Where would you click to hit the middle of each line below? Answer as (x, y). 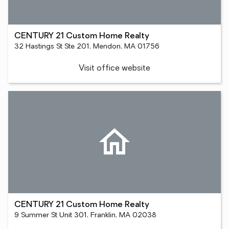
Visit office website (114, 68)
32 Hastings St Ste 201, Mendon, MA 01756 (87, 47)
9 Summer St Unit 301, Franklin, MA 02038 (85, 215)
